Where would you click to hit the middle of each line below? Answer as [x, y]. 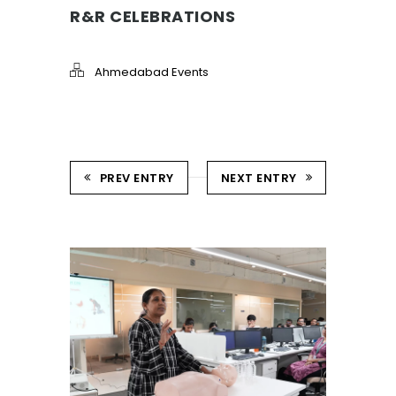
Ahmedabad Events [152, 72]
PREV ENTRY [137, 178]
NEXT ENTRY [259, 178]
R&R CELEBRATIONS [152, 16]
